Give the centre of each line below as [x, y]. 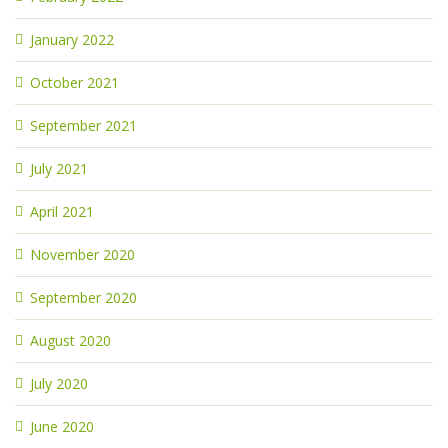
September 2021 [83, 125]
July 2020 [59, 383]
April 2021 [62, 211]
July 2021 [59, 168]
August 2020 [70, 340]
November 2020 [82, 254]
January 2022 [72, 39]
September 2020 [83, 297]
